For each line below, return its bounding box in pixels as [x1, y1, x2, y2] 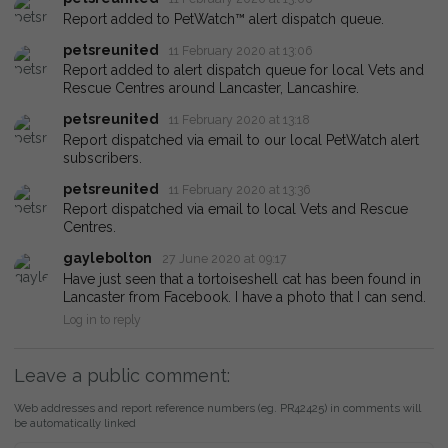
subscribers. [63, 149, 142, 166]
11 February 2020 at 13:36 [169, 181, 311, 197]
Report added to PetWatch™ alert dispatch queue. [63, 10, 384, 27]
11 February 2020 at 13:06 [169, 42, 313, 58]
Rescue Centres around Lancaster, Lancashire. [63, 80, 359, 97]
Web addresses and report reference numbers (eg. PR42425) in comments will [14, 400, 421, 415]
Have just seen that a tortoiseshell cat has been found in [63, 270, 421, 287]
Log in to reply [63, 311, 141, 327]
